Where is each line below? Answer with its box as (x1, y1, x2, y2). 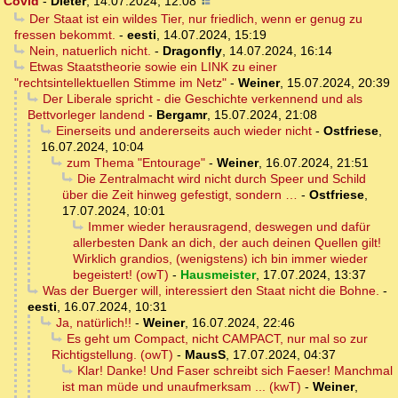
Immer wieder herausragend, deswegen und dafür (87, 219, 370, 235)
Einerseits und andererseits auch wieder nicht (55, 123, 312, 139)
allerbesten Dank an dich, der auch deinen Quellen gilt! (73, 235, 381, 251)
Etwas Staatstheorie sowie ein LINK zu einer (28, 60, 277, 75)
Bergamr (156, 107, 207, 123)
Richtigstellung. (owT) (52, 347, 173, 362)
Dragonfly (162, 44, 222, 59)
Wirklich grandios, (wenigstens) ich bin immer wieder (73, 251, 368, 267)
